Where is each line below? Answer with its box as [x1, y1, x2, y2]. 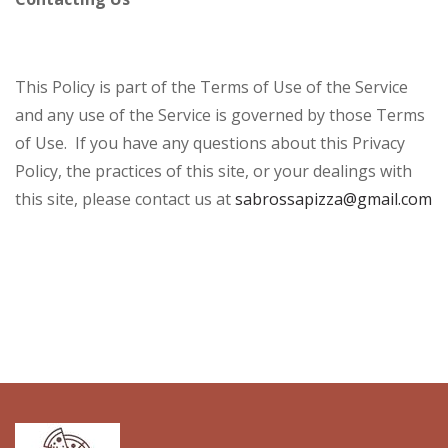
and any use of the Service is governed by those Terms [15, 104, 425, 127]
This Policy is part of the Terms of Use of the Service [15, 76, 408, 99]
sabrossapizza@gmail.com [235, 188, 432, 211]
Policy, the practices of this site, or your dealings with [15, 160, 412, 183]
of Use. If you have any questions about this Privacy [15, 132, 405, 155]
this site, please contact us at [15, 188, 235, 211]
